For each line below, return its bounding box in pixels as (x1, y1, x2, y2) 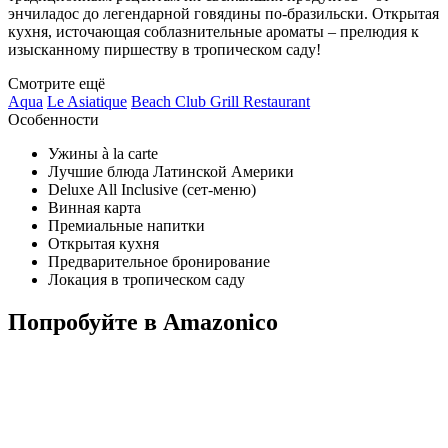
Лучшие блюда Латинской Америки (48, 162, 294, 180)
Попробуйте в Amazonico (8, 308, 278, 335)
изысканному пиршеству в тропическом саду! (8, 40, 321, 58)
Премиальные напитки (48, 216, 205, 234)
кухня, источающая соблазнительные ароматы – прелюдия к (8, 22, 419, 40)
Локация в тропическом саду (48, 270, 245, 288)
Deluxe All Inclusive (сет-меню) (48, 180, 256, 198)
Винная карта (48, 198, 141, 216)
